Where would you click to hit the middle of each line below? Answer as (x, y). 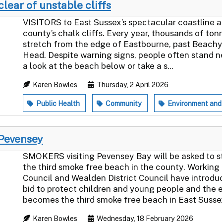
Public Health (57, 103)
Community (123, 103)
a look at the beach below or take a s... (98, 66)
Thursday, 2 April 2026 (132, 84)
